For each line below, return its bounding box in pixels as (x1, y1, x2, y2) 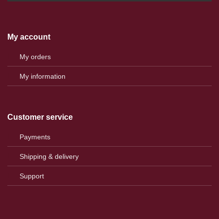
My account (7, 32, 50, 41)
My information (20, 72, 66, 80)
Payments (20, 132, 50, 141)
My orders (20, 52, 51, 61)
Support (20, 172, 44, 180)
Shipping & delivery (20, 152, 79, 160)
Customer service (7, 112, 73, 121)
